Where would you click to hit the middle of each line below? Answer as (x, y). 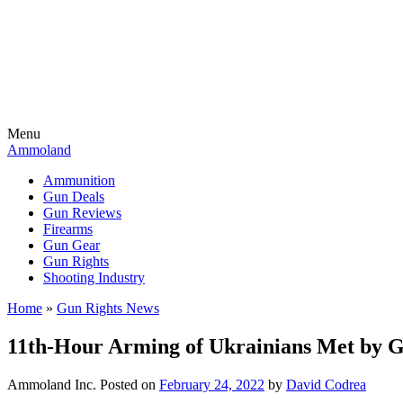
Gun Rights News (108, 308)
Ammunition (79, 180)
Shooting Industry (94, 278)
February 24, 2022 (212, 384)
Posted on (130, 384)
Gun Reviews (82, 213)
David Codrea (326, 384)
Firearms (68, 229)
